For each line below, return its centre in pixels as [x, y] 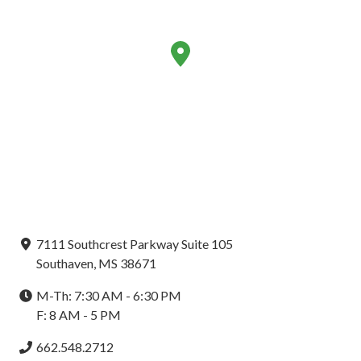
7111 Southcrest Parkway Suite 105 [134, 244]
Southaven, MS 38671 [96, 263]
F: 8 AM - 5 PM [79, 315]
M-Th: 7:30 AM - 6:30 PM [108, 296]
